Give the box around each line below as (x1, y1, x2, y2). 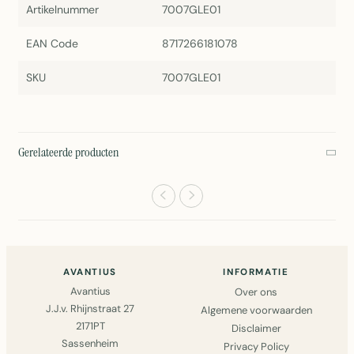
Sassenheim (62, 337, 119, 351)
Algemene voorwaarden (200, 303, 312, 318)
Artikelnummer (26, 2, 99, 17)
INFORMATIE (223, 266, 289, 279)
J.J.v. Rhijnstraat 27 (46, 302, 134, 316)
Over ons (235, 285, 277, 299)
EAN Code (26, 36, 78, 51)
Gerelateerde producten (18, 144, 119, 161)
